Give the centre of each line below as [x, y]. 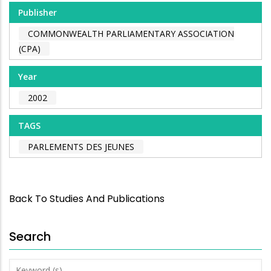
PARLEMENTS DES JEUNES [81, 147]
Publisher [38, 13]
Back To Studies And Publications [87, 198]
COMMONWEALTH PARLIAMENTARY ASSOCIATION [131, 34]
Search [30, 236]
